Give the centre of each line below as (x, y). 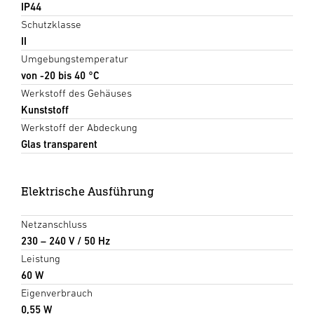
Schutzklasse (51, 24)
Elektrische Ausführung (88, 191)
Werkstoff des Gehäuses (76, 93)
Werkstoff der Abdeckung (79, 127)
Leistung (41, 258)
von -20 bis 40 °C (60, 75)
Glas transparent (59, 144)
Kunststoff (45, 109)
